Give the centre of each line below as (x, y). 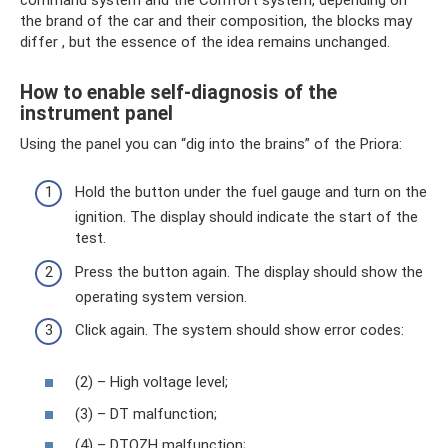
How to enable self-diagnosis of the (178, 92)
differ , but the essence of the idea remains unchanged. (205, 41)
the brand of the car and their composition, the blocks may (216, 20)
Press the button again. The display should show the (249, 271)
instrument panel (96, 113)
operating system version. (161, 296)
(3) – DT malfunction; (146, 413)
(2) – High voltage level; (151, 382)
